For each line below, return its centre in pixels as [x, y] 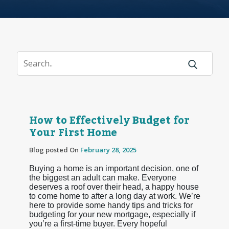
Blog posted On [54, 150]
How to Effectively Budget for [109, 120]
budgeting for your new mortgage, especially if [112, 214]
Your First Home [73, 133]
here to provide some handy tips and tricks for [111, 205]
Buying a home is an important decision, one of [113, 168]
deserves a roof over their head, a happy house [114, 187]
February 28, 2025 [108, 150]
